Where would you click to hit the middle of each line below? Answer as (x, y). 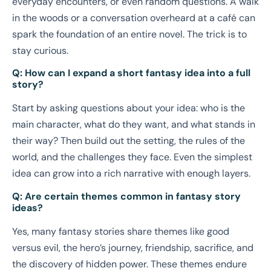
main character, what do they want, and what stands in (134, 125)
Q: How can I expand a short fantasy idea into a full (131, 73)
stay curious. (40, 50)
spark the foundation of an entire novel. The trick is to (129, 34)
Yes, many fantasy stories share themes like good (121, 231)
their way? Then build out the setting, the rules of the (129, 141)
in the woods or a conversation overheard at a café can (134, 18)
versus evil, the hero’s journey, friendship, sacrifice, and (133, 247)
